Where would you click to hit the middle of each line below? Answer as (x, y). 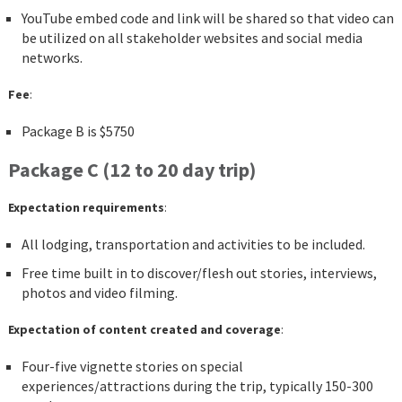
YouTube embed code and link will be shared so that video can (207, 18)
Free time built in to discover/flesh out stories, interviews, (199, 273)
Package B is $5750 (78, 131)
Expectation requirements (86, 208)
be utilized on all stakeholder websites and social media (192, 38)
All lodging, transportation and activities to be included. (193, 245)
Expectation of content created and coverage (144, 330)
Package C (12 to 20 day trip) (131, 170)
